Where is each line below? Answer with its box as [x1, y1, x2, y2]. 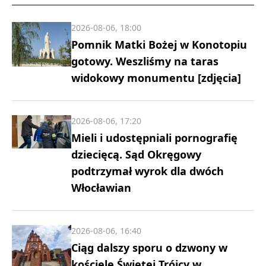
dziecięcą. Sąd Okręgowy [71, 147, 201, 161]
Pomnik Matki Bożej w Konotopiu [71, 37, 247, 52]
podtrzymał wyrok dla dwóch [71, 163, 224, 178]
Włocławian [71, 180, 131, 195]
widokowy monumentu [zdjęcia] [71, 70, 241, 85]
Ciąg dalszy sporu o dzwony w [71, 240, 227, 255]
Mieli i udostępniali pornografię [71, 130, 237, 145]
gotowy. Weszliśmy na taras [71, 53, 218, 68]
